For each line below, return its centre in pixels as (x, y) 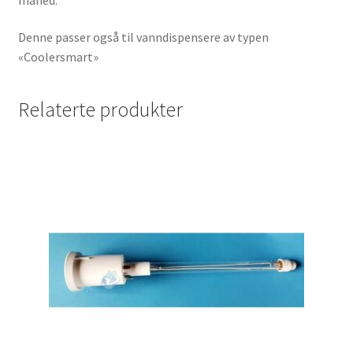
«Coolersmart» (58, 57)
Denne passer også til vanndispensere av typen (143, 37)
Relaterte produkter (100, 110)
